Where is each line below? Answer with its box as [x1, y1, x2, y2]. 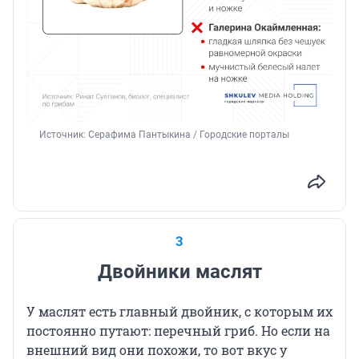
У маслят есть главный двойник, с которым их [26, 303, 333, 321]
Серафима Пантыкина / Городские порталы [88, 129, 289, 141]
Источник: [39, 129, 88, 141]
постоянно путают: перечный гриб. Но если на [26, 322, 330, 340]
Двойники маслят [97, 260, 262, 284]
